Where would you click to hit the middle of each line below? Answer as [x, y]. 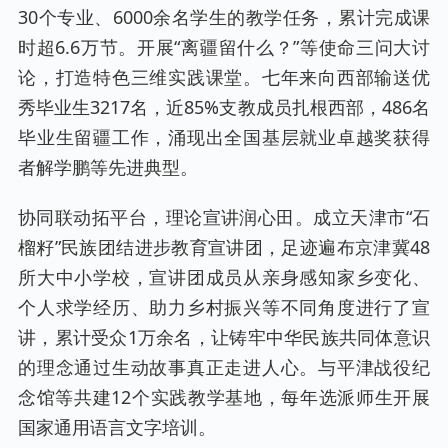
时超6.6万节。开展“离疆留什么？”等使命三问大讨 [224, 46]
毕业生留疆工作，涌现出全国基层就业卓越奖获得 [224, 136]
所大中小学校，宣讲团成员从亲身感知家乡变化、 [224, 276]
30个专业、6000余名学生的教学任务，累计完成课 [224, 16]
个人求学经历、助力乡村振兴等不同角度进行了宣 [224, 306]
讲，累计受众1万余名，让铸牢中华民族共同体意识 [224, 336]
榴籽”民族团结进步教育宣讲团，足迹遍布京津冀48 [224, 246]
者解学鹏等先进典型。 [108, 166]
